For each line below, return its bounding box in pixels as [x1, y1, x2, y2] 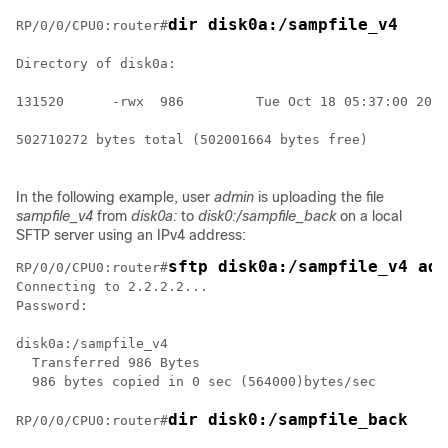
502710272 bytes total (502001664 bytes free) [16, 132, 368, 147]
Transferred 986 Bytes [16, 355, 200, 370]
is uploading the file [254, 189, 384, 205]
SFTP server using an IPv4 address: [16, 227, 246, 243]
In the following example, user [16, 189, 214, 205]
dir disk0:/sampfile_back [168, 410, 408, 429]
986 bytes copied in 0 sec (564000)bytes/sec [16, 374, 376, 389]
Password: [16, 298, 88, 313]
